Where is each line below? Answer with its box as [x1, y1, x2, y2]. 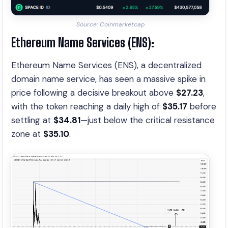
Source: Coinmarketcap [76, 20, 145, 28]
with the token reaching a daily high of [11, 101, 162, 112]
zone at [11, 128, 43, 139]
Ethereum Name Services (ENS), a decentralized [11, 60, 202, 71]
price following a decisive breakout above [11, 87, 176, 98]
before [187, 101, 216, 112]
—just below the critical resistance [80, 115, 215, 126]
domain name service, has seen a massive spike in [11, 73, 206, 84]
